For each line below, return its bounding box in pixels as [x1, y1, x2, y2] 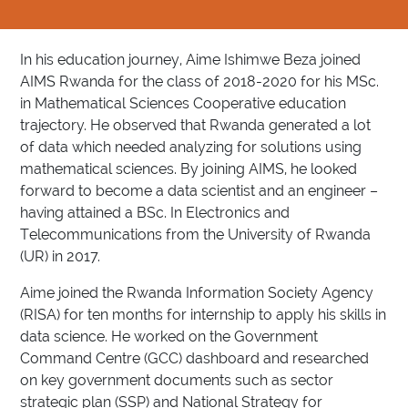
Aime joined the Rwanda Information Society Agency [20, 284, 374, 302]
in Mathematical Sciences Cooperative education [20, 95, 347, 113]
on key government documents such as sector [20, 372, 334, 390]
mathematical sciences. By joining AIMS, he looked [20, 160, 358, 178]
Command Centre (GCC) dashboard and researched [20, 350, 370, 368]
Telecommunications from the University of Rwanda [20, 226, 372, 244]
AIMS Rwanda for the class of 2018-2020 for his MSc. [20, 73, 380, 91]
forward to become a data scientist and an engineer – [20, 182, 379, 200]
